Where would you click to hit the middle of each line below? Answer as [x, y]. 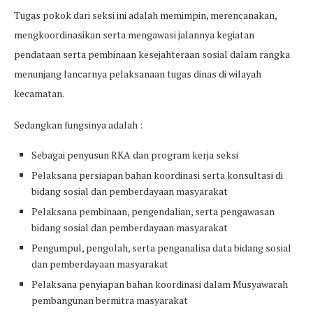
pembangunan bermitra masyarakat [110, 300]
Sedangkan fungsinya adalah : [78, 125]
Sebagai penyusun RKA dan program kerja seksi [135, 155]
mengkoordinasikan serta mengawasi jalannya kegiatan [134, 35]
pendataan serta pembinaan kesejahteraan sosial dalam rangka [152, 54]
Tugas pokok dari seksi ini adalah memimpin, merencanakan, [145, 15]
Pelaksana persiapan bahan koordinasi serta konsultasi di [157, 175]
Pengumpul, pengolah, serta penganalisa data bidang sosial [161, 248]
